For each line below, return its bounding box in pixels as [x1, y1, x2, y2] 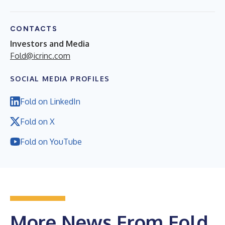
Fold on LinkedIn [20, 96, 80, 106]
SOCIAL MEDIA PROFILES [10, 74, 110, 83]
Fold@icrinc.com [10, 50, 70, 61]
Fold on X [20, 116, 55, 127]
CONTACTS [10, 24, 58, 33]
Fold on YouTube [20, 136, 82, 147]
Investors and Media [10, 38, 89, 49]
